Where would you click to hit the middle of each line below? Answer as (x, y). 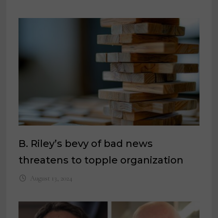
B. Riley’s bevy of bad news (86, 144)
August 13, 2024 (51, 179)
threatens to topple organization (101, 160)
